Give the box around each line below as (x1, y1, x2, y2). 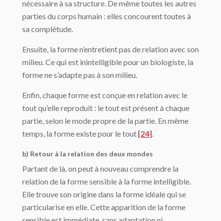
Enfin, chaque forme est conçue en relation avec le (22, 90, 187, 100)
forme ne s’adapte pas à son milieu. (22, 70, 137, 80)
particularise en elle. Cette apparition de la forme (22, 202, 185, 212)
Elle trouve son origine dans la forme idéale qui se (22, 189, 186, 199)
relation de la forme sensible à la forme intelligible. (22, 177, 191, 186)
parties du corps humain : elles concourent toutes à (22, 11, 191, 21)
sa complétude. (22, 24, 73, 34)
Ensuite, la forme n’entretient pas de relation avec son (22, 44, 199, 54)
